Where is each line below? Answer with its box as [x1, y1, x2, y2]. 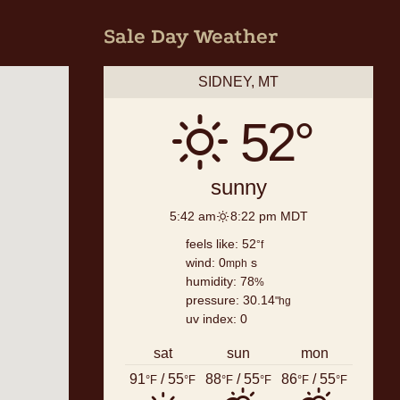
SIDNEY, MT [198, 73, 279, 89]
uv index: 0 [186, 312, 248, 327]
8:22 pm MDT [229, 209, 308, 223]
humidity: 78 [186, 274, 255, 289]
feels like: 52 [186, 237, 257, 252]
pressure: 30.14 [186, 293, 276, 308]
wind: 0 [186, 255, 227, 271]
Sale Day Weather [104, 24, 279, 48]
